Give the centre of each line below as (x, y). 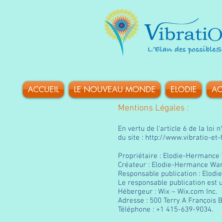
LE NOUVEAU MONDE (114, 89)
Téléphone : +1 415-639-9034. (166, 210)
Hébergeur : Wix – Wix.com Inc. (167, 192)
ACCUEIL (43, 89)
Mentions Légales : (153, 108)
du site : (132, 138)
